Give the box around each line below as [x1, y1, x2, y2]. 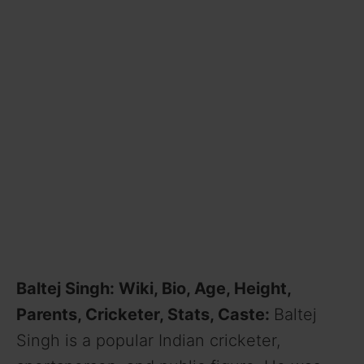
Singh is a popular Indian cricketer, [16, 330, 280, 350]
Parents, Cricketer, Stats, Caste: [16, 304, 274, 324]
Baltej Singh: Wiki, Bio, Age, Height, [16, 278, 291, 298]
